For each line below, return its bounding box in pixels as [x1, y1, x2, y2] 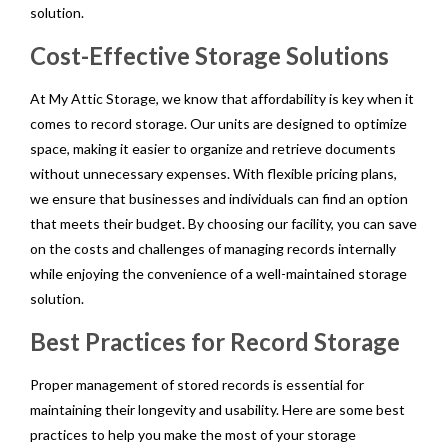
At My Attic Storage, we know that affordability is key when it [30, 89, 414, 107]
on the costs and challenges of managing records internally [30, 239, 396, 257]
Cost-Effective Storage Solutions [30, 40, 389, 70]
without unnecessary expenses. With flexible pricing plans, [30, 164, 397, 182]
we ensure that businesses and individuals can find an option [30, 189, 408, 207]
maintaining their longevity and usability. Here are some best [30, 400, 405, 418]
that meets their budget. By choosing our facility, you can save [30, 214, 417, 232]
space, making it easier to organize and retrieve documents [30, 139, 396, 157]
